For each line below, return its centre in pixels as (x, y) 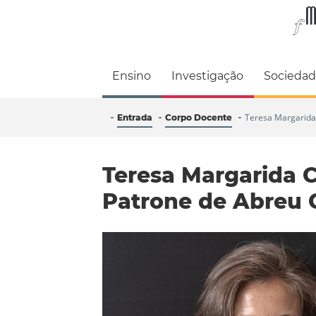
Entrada (135, 117)
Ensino (132, 75)
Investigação (208, 75)
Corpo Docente (199, 117)
